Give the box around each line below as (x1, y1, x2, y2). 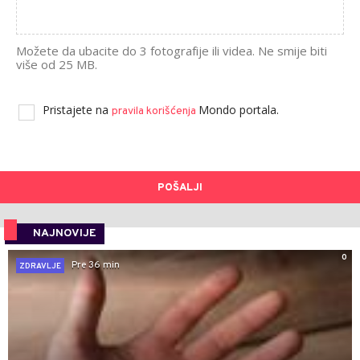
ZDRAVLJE (19, 260, 61, 272)
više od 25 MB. (16, 55, 97, 72)
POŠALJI (157, 181, 202, 194)
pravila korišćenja (112, 104, 198, 118)
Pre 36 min (72, 259, 120, 272)
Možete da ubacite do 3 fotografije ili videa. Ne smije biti (16, 42, 327, 59)
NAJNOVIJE (33, 226, 96, 240)
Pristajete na (43, 101, 112, 117)
